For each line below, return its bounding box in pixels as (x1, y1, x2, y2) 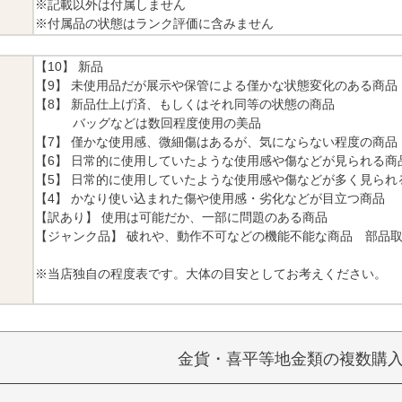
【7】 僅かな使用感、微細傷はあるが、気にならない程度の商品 (35, 134, 398, 149)
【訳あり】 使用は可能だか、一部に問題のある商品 (35, 209, 328, 224)
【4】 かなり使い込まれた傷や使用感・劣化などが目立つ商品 (35, 190, 385, 205)
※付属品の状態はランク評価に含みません (35, 15, 274, 31)
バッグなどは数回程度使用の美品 (35, 115, 261, 130)
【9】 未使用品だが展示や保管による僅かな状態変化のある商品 (35, 77, 398, 92)
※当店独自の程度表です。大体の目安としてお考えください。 (35, 266, 387, 281)
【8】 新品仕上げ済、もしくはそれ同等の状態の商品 (35, 96, 335, 111)
